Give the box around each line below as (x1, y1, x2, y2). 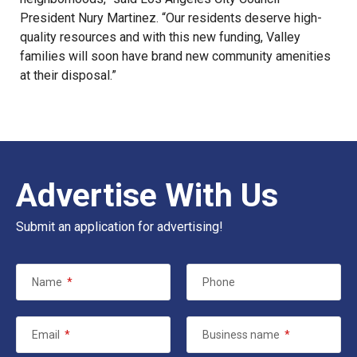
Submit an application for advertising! (16, 219, 223, 234)
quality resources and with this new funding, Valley (20, 29, 300, 45)
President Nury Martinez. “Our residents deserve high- (20, 10, 322, 25)
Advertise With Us (16, 176, 278, 214)
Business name (202, 328, 280, 341)
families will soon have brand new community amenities (20, 49, 331, 64)
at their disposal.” (20, 68, 116, 83)
